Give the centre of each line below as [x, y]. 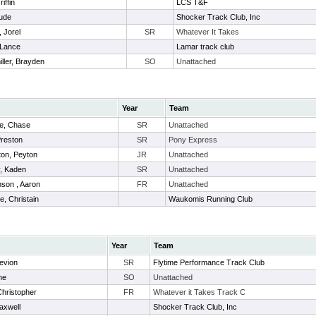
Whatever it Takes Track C [199, 292]
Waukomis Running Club [211, 199]
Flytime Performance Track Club [209, 262]
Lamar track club [205, 47]
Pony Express [193, 140]
